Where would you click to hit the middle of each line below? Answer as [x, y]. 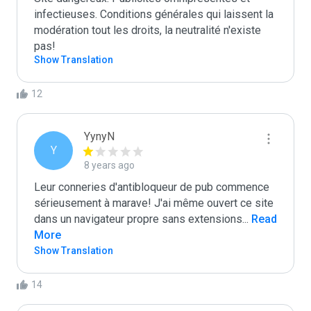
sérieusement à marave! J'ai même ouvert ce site [154, 203]
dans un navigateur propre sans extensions [138, 219]
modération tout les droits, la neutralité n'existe [148, 30]
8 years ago [109, 165]
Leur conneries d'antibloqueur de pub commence [152, 187]
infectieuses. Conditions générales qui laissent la [154, 14]
